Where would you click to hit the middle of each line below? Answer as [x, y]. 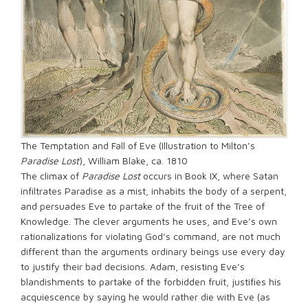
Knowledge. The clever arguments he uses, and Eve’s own [149, 221]
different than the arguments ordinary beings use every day [153, 251]
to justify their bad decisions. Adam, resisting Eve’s [133, 266]
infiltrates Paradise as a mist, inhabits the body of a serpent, [154, 191]
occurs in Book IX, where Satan [209, 176]
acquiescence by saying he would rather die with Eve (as [145, 297]
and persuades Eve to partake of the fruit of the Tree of [143, 206]
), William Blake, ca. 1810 [133, 161]
